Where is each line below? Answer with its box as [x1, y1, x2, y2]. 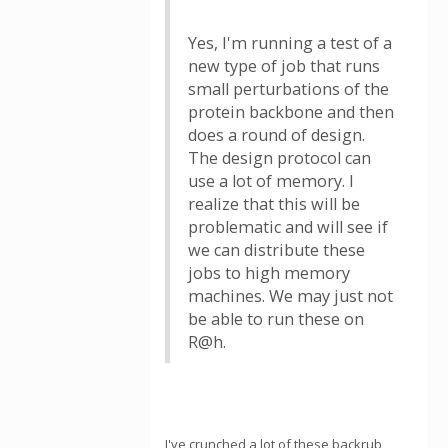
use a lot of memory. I [188, 170, 354, 192]
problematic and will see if [188, 216, 388, 238]
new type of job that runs [188, 55, 380, 77]
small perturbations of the [188, 78, 389, 100]
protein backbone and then [188, 101, 394, 123]
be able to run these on [188, 308, 364, 330]
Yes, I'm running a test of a [188, 32, 392, 54]
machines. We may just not [188, 285, 393, 307]
